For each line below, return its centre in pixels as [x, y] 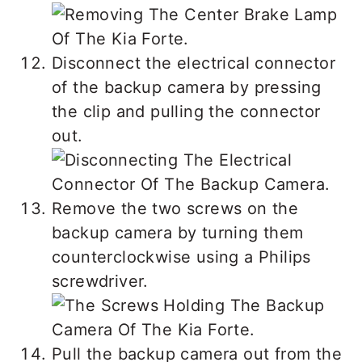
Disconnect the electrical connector [194, 63]
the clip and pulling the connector [186, 111]
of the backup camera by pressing [187, 87]
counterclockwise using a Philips [181, 257]
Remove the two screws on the [175, 208]
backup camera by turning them [178, 232]
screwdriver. [100, 281]
